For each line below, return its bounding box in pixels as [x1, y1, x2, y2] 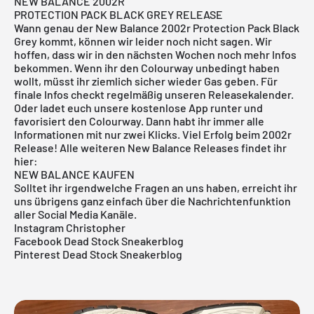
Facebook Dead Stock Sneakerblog [14, 233, 184, 247]
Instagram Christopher [14, 220, 125, 234]
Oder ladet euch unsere [14, 100, 131, 114]
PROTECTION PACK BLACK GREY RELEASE [14, 7, 223, 21]
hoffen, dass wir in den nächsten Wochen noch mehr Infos [14, 47, 296, 61]
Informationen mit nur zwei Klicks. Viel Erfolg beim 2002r [14, 127, 292, 141]
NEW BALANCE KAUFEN [14, 167, 135, 181]
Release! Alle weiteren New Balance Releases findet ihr [14, 140, 287, 154]
